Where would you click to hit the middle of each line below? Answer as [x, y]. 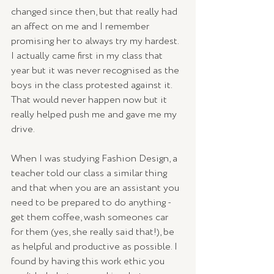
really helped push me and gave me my [95, 114]
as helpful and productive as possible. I [95, 246]
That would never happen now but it [90, 100]
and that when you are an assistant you [96, 188]
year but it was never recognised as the [96, 70]
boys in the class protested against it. [93, 85]
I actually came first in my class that [88, 56]
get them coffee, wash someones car [91, 217]
